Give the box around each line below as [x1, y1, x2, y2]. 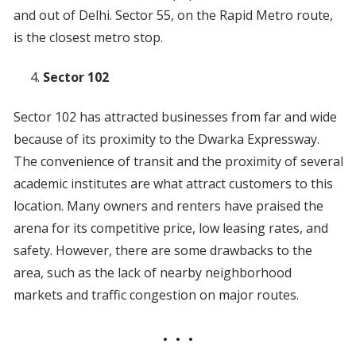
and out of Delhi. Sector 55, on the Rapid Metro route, [13, 6, 333, 25]
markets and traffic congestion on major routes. [13, 286, 299, 304]
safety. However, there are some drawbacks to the [13, 242, 312, 260]
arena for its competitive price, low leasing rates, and [13, 219, 328, 238]
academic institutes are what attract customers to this [13, 175, 333, 193]
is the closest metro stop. [13, 29, 166, 47]
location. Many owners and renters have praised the [13, 197, 323, 215]
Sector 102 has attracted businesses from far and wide [13, 108, 337, 126]
